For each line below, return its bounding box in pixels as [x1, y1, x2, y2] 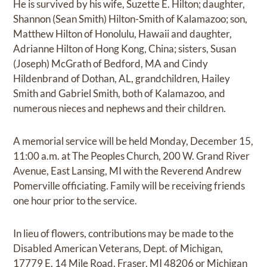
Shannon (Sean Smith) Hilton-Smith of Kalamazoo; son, [13, 12, 248, 25]
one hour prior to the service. [13, 194, 138, 207]
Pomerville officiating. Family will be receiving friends [13, 179, 246, 192]
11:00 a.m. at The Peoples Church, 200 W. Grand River [13, 149, 250, 162]
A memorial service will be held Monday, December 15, [13, 134, 254, 147]
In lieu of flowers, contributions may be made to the [13, 226, 234, 240]
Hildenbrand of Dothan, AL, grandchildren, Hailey [13, 72, 231, 85]
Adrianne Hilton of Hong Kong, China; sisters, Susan [13, 42, 237, 55]
